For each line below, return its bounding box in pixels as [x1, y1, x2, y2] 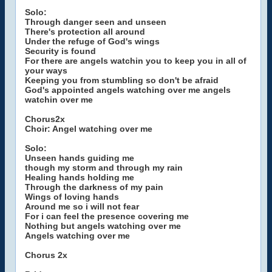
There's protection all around [25, 27, 145, 36]
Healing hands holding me [25, 172, 134, 182]
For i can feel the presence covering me [25, 211, 189, 221]
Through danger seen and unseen [25, 17, 166, 27]
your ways [25, 66, 67, 75]
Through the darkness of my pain [25, 182, 163, 192]
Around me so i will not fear [25, 202, 139, 211]
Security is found [25, 46, 96, 56]
